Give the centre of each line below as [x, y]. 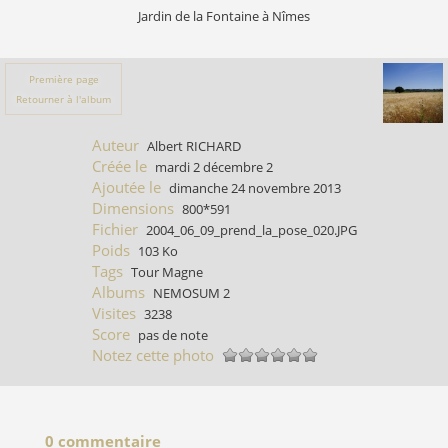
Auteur [115, 145]
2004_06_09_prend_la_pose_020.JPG [251, 230]
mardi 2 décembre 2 [213, 167]
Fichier [115, 229]
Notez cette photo [153, 355]
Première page [63, 79]
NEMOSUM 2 [191, 293]
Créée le [119, 166]
